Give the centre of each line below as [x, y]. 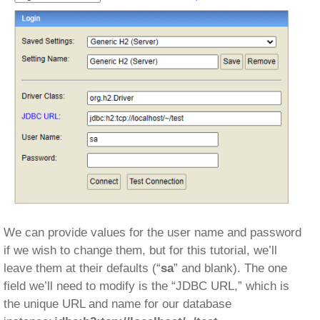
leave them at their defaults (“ [82, 268]
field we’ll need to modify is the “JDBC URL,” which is [146, 286]
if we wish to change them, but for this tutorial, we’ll [140, 250]
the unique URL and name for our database [117, 304]
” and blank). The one [230, 268]
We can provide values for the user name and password [152, 232]
